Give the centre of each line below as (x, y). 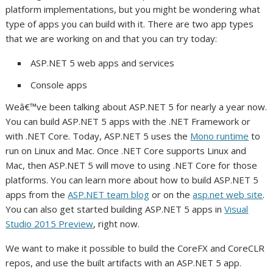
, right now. (117, 224)
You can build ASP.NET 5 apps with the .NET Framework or (128, 121)
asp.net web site (228, 194)
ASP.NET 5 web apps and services (103, 63)
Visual (236, 209)
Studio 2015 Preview (50, 224)
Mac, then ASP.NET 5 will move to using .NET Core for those (132, 165)
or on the (171, 194)
